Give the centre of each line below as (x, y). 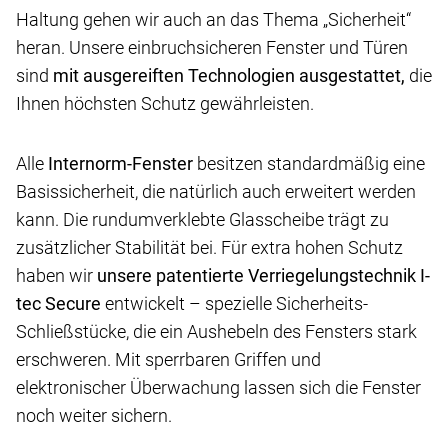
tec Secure (58, 304)
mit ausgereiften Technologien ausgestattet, (229, 76)
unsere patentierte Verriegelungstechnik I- (263, 276)
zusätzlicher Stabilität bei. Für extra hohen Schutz (209, 248)
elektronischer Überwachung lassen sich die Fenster (218, 388)
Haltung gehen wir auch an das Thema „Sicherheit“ (213, 20)
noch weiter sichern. (94, 416)
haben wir (56, 276)
